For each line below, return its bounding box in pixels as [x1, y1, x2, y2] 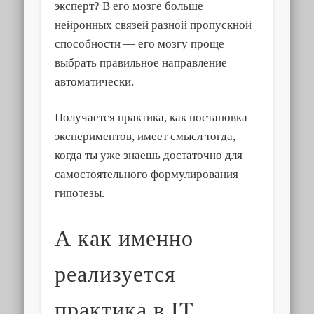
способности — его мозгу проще [55, 37, 225, 51]
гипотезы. [55, 186, 105, 200]
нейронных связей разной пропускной [55, 18, 252, 32]
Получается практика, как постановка [55, 111, 248, 125]
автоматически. [55, 75, 135, 89]
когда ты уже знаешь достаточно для [55, 149, 243, 163]
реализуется [55, 258, 177, 289]
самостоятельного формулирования [55, 168, 239, 182]
